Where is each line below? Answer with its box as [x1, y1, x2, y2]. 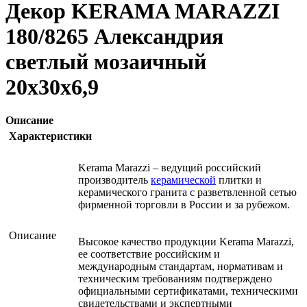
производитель [78, 174, 151, 186]
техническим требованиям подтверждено [78, 273, 272, 285]
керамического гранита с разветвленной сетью [78, 186, 297, 199]
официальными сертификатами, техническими [78, 285, 298, 297]
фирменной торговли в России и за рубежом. [78, 199, 290, 211]
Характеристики [9, 130, 92, 143]
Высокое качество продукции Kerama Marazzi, [78, 236, 294, 248]
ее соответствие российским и [78, 248, 220, 260]
